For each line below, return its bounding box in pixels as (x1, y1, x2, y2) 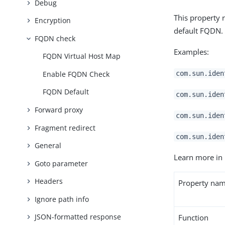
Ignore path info (35, 194, 89, 204)
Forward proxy (35, 105, 83, 115)
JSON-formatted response (35, 212, 122, 222)
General (35, 141, 62, 151)
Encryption (35, 16, 71, 26)
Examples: (174, 47, 209, 57)
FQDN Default (43, 87, 89, 97)
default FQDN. (174, 26, 223, 36)
